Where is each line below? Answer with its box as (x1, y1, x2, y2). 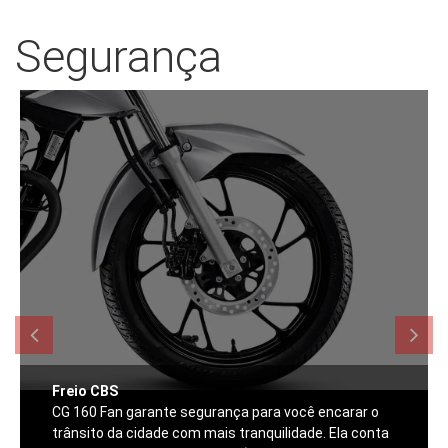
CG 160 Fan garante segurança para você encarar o (51, 404, 379, 421)
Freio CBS (51, 383, 118, 400)
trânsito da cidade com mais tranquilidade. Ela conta (51, 425, 389, 442)
